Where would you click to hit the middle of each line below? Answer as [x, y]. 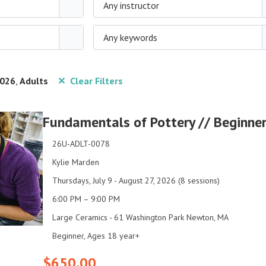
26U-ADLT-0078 [81, 144]
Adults [34, 81]
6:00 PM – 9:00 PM [86, 199]
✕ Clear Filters [90, 81]
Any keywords [131, 37]
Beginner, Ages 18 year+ [96, 236]
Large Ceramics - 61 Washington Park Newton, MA [140, 217]
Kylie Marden [76, 162]
